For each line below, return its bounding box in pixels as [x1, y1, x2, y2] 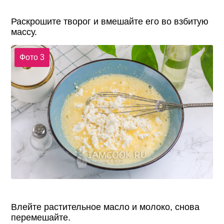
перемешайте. [11, 212, 71, 223]
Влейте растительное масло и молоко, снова [11, 202, 200, 212]
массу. [11, 26, 37, 37]
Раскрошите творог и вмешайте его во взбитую [11, 16, 209, 26]
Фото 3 [19, 53, 44, 62]
